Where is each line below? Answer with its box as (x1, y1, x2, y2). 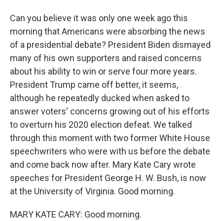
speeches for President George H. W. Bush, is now (10, 173, 206, 183)
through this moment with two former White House (10, 133, 210, 143)
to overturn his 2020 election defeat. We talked (10, 119, 192, 130)
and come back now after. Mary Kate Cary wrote (10, 159, 196, 170)
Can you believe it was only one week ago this (10, 13, 188, 23)
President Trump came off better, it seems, (10, 79, 178, 90)
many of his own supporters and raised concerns (10, 53, 202, 63)
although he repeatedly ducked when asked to (10, 93, 189, 103)
